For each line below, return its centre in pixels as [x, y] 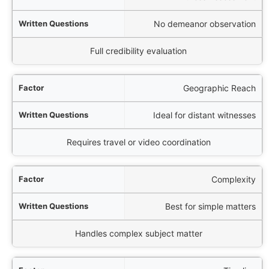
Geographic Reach [219, 88]
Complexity [234, 179]
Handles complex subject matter [138, 234]
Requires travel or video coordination [138, 142]
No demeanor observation [205, 23]
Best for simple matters [210, 206]
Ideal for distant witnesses [204, 115]
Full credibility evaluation [139, 51]
